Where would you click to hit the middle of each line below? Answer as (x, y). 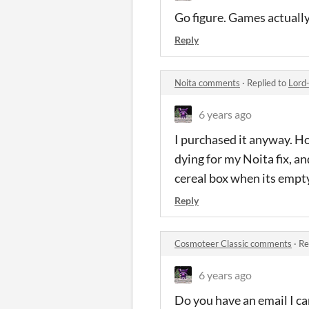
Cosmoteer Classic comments (233, 243)
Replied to (268, 83)
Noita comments (207, 83)
